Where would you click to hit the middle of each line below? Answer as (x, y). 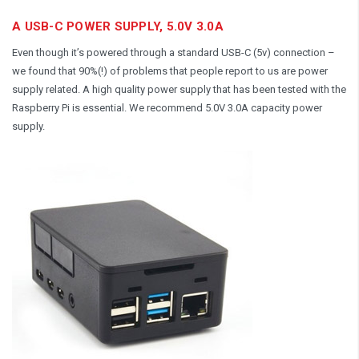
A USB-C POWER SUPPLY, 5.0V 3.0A (118, 26)
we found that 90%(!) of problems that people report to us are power (170, 71)
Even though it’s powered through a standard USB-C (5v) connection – (173, 52)
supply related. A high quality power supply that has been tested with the (179, 89)
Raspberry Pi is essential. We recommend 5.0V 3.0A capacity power (167, 107)
